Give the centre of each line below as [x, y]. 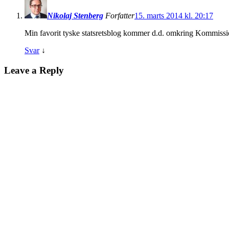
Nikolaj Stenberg [75, 16]
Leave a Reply [34, 70]
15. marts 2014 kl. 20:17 [174, 16]
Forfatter [120, 16]
